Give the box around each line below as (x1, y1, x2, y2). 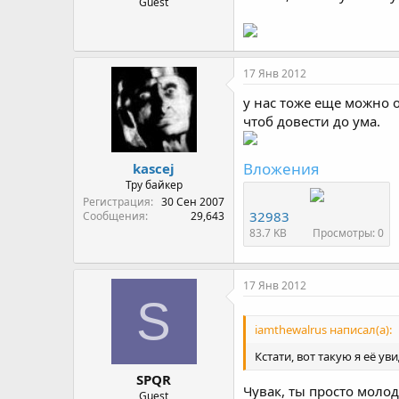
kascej (133, 159, 175, 177)
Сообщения (83, 208, 145, 224)
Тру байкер (125, 176, 183, 192)
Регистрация (83, 193, 151, 209)
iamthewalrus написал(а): (255, 321, 392, 338)
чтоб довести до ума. (243, 112, 380, 130)
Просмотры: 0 (313, 225, 384, 240)
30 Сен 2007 (161, 193, 224, 209)
